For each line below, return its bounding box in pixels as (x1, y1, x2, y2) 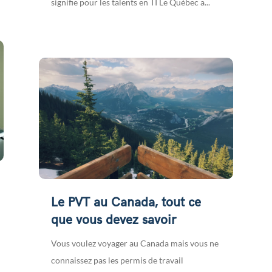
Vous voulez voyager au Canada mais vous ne (50, 238, 219, 249)
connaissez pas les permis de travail (50, 255, 183, 266)
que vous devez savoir (50, 212, 176, 228)
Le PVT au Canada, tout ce (50, 195, 201, 211)
